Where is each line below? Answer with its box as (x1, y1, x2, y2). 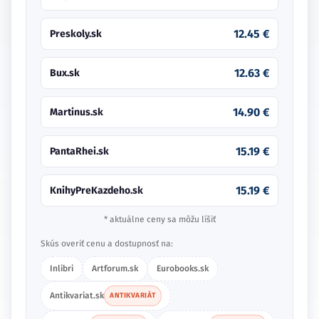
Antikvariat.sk (50, 291, 104, 301)
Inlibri (50, 263, 73, 274)
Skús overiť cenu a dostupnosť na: (41, 239, 173, 249)
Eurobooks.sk (157, 263, 209, 274)
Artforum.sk (92, 263, 138, 274)
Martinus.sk (50, 106, 103, 119)
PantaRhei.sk (50, 145, 109, 158)
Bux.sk (50, 67, 80, 80)
